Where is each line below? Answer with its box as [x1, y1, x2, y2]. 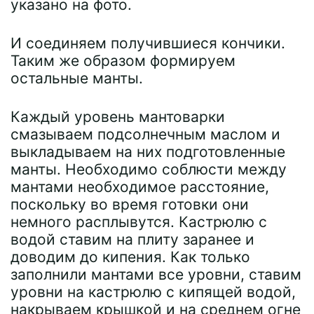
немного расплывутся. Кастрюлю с [11, 212, 267, 231]
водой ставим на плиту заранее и [11, 230, 254, 248]
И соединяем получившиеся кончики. [11, 34, 285, 52]
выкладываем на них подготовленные [11, 142, 285, 161]
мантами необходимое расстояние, [11, 177, 269, 196]
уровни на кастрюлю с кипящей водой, [11, 282, 296, 301]
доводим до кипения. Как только [11, 247, 250, 266]
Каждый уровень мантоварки [11, 107, 225, 125]
